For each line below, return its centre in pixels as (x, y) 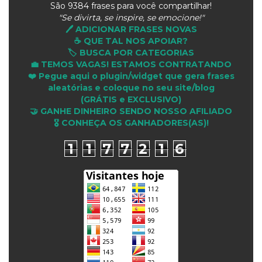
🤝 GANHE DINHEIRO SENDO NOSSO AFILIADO (131, 111)
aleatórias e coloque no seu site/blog (131, 87)
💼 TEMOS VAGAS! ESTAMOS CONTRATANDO (131, 64)
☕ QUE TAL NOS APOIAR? (131, 41)
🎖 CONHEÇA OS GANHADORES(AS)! (131, 123)
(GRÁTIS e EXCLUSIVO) (131, 99)
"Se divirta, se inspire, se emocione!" (131, 17)
